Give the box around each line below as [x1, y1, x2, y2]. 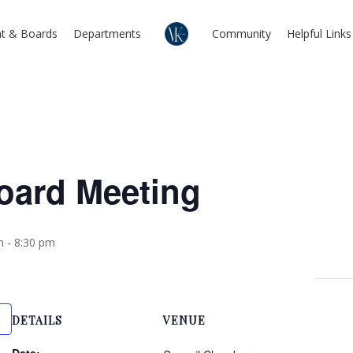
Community [211, 26, 271, 41]
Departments [72, 26, 141, 41]
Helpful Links [286, 26, 351, 41]
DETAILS [11, 313, 62, 328]
